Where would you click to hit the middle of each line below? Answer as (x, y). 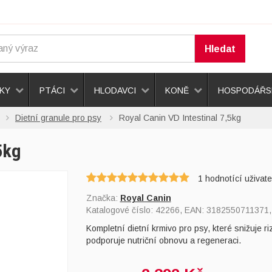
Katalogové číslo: (121, 210)
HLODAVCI (115, 90)
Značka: (103, 198)
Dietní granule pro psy (58, 118)
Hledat (220, 49)
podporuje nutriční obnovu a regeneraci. (163, 240)
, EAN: (193, 210)
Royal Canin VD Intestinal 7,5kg (180, 118)
